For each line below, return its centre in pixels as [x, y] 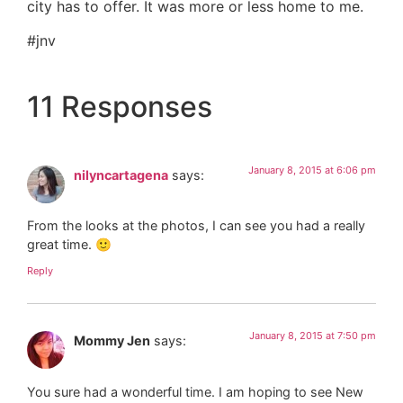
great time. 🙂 [69, 245]
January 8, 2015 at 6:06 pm [312, 170]
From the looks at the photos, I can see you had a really [196, 226]
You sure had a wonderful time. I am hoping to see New [195, 391]
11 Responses [120, 106]
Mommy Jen [112, 341]
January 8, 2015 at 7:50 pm [313, 336]
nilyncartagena [121, 175]
